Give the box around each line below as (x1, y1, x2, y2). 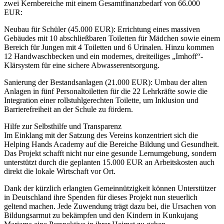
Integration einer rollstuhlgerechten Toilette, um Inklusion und (4, 95, 198, 104)
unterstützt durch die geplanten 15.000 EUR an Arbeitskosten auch (4, 157, 214, 166)
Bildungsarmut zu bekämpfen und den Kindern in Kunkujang (4, 210, 198, 219)
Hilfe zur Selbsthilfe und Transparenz (4, 121, 121, 130)
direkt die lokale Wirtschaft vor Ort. (4, 166, 115, 175)
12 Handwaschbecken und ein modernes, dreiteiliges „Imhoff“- (4, 51, 203, 60)
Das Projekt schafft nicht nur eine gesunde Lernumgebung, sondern (4, 148, 216, 157)
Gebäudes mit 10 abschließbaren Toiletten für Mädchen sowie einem (4, 33, 220, 42)
